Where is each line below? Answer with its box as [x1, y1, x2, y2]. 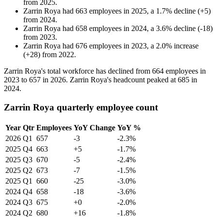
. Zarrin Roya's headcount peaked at [66, 76, 178, 84]
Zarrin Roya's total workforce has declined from [4, 67, 152, 76]
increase [174, 42, 199, 50]
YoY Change [74, 123, 115, 132]
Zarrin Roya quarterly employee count [4, 102, 158, 112]
